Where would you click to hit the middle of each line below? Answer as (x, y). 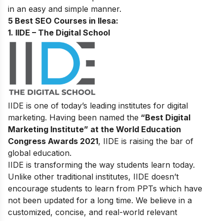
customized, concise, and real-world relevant (92, 212)
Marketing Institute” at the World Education (94, 129)
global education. (40, 153)
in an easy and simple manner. (65, 9)
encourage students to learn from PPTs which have (105, 189)
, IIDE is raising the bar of (146, 141)
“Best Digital (165, 118)
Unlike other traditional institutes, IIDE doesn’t (93, 177)
